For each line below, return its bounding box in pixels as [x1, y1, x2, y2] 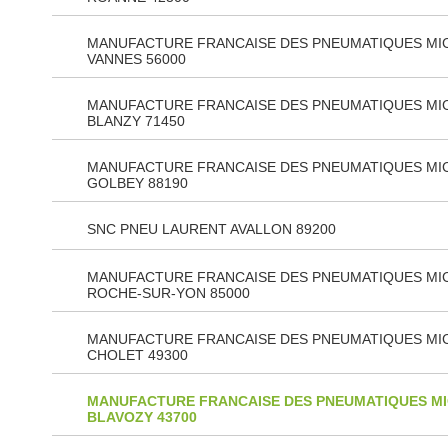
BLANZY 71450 [87, 113, 185, 129]
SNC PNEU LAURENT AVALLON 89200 [87, 221, 336, 237]
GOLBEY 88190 [87, 175, 188, 191]
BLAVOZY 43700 [87, 409, 197, 425]
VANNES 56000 [87, 51, 186, 67]
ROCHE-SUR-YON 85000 [87, 285, 250, 301]
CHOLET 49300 [87, 347, 188, 363]
